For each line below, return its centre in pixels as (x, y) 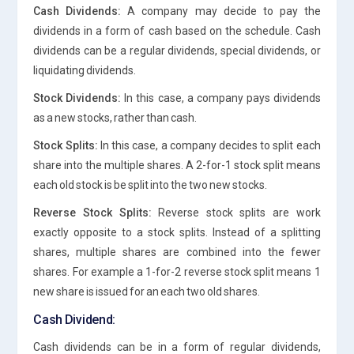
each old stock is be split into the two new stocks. (151, 185)
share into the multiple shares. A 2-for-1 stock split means (177, 165)
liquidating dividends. (85, 70)
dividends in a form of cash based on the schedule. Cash (177, 30)
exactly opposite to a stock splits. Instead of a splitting (177, 232)
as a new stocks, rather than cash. (115, 117)
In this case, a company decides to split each (209, 145)
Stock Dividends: (77, 98)
